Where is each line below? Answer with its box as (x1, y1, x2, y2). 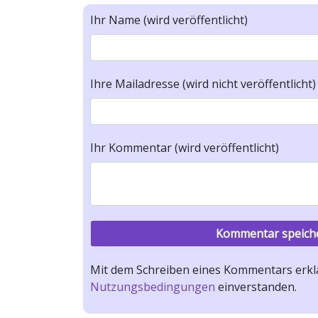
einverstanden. (215, 279, 297, 295)
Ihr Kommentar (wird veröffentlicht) (90, 140, 279, 155)
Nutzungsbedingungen (90, 279, 215, 295)
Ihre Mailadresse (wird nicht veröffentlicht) (90, 76, 316, 92)
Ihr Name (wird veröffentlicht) (90, 12, 248, 28)
